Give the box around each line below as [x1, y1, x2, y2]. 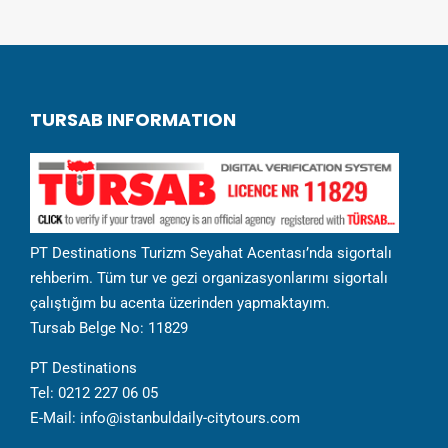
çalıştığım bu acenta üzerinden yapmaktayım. [30, 294, 330, 313]
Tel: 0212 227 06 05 [30, 384, 158, 403]
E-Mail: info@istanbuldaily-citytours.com [30, 409, 300, 428]
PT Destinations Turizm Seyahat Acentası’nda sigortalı [30, 244, 392, 263]
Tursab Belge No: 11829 [30, 319, 188, 338]
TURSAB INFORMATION [30, 107, 236, 132]
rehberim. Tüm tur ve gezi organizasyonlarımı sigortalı [30, 269, 388, 288]
